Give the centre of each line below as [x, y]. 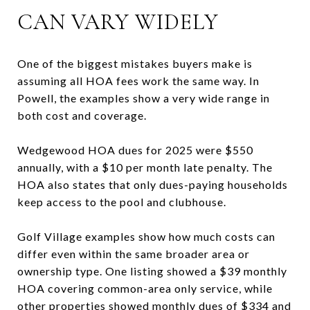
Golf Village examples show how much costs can [146, 236]
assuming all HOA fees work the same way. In [138, 80]
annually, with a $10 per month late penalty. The [145, 167]
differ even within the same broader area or [134, 253]
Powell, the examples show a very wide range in [144, 98]
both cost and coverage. [82, 115]
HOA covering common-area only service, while [145, 288]
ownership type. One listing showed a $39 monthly [152, 271]
